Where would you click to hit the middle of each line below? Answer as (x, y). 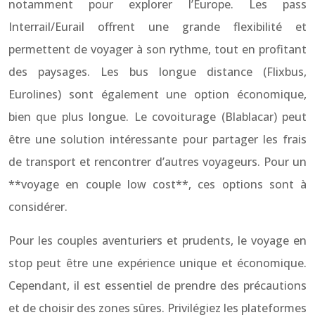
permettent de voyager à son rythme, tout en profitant (157, 49)
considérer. (38, 207)
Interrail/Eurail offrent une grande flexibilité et (157, 27)
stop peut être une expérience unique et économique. (157, 263)
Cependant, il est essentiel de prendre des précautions (157, 285)
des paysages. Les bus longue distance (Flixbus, (157, 72)
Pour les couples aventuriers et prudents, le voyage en (157, 240)
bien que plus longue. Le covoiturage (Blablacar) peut (157, 117)
